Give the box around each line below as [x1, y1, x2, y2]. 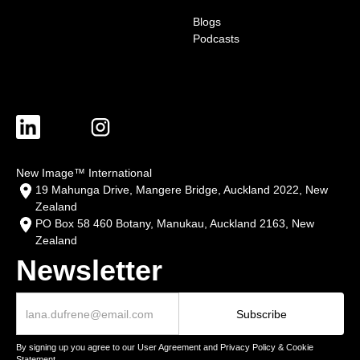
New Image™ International [16, 166, 152, 180]
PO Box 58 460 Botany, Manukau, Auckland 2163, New [35, 217, 314, 231]
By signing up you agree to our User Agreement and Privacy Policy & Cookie [16, 342, 313, 353]
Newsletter [16, 254, 162, 288]
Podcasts [193, 31, 239, 45]
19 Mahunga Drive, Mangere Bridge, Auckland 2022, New [35, 183, 328, 197]
